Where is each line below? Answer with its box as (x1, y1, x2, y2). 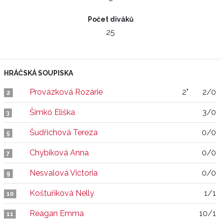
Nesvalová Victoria (30, 168, 98, 178)
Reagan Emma (30, 209, 84, 218)
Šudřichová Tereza (30, 128, 98, 137)
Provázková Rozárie (30, 87, 103, 97)
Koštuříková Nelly (30, 188, 94, 198)
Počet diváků (87, 15, 134, 23)
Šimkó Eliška (30, 108, 75, 117)
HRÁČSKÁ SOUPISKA (4, 69, 73, 77)
